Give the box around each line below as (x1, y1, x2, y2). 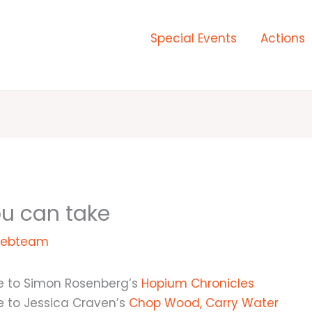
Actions (260, 29, 305, 47)
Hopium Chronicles (141, 274, 255, 292)
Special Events (150, 29, 237, 47)
